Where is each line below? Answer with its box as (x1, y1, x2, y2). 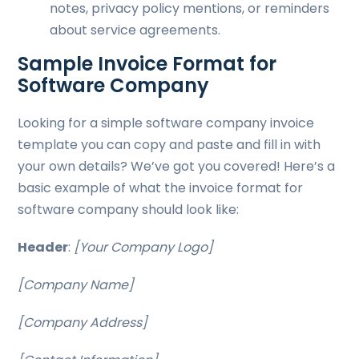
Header (18, 238, 69, 256)
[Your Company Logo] (74, 238, 214, 256)
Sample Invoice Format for (18, 50, 277, 77)
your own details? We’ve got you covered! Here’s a (18, 157, 336, 175)
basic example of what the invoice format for (18, 179, 304, 197)
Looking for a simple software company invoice (18, 114, 315, 132)
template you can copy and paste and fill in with (18, 135, 321, 154)
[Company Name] (18, 276, 135, 294)
